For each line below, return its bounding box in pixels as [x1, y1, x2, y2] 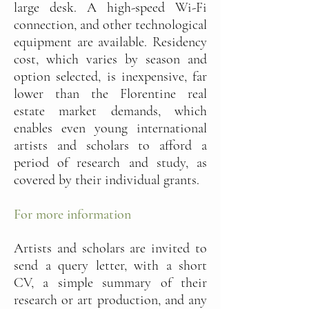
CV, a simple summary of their [14, 275, 207, 291]
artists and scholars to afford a [14, 137, 207, 154]
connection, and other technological [14, 17, 207, 33]
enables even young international [14, 120, 207, 137]
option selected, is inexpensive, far [14, 68, 207, 85]
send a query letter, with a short [14, 257, 207, 274]
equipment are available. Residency [14, 34, 207, 50]
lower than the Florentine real [14, 86, 207, 102]
